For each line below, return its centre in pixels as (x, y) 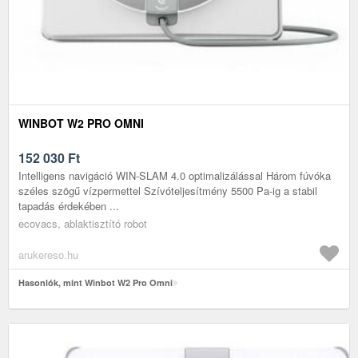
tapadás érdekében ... (69, 205)
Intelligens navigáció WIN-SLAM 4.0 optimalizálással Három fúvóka (175, 175)
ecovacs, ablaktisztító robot (83, 223)
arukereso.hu (48, 254)
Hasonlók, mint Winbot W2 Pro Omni (95, 282)
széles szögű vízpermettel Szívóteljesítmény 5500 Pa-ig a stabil (168, 190)
